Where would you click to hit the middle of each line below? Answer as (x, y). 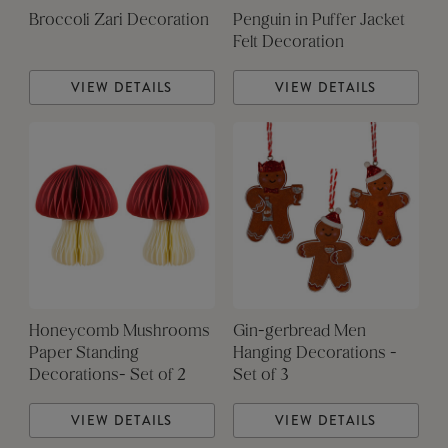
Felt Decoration (288, 43)
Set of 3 (260, 376)
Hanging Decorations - (314, 354)
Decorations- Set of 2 (107, 376)
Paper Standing (83, 354)
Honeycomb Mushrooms (119, 332)
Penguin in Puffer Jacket (318, 21)
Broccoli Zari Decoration (118, 21)
